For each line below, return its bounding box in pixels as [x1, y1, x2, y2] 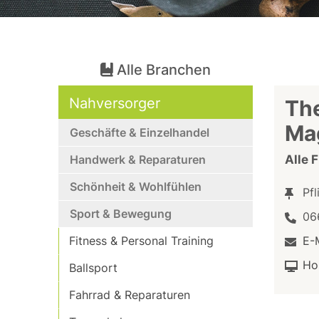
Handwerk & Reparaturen [70, 152, 206, 167]
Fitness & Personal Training [69, 234, 214, 248]
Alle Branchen [113, 61, 211, 78]
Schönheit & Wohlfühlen [70, 179, 202, 194]
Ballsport [69, 261, 118, 275]
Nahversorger [69, 95, 161, 112]
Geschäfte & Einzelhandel [70, 125, 210, 140]
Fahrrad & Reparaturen [69, 288, 191, 302]
